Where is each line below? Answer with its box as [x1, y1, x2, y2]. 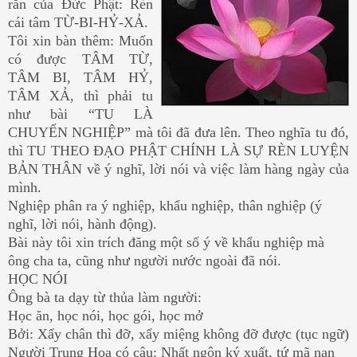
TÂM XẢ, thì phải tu [8, 87, 153, 104]
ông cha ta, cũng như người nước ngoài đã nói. [8, 252, 281, 269]
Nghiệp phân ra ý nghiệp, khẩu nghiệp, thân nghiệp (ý [8, 197, 322, 214]
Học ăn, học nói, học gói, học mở [8, 307, 203, 324]
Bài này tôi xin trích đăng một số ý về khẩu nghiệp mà [8, 233, 324, 250]
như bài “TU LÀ [8, 105, 153, 122]
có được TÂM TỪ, [8, 50, 153, 67]
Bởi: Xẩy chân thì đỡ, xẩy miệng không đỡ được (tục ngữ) [8, 325, 349, 342]
